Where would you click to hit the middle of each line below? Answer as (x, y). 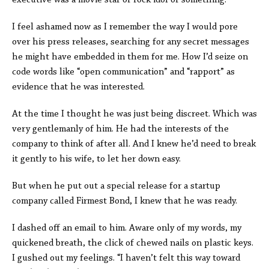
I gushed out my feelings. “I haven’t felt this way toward (126, 258)
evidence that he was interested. (80, 87)
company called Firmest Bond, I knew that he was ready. (126, 201)
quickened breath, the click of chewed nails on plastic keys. (133, 243)
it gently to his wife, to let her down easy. (100, 159)
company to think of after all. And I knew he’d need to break (134, 144)
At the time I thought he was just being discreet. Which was (134, 114)
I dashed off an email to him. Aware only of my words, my (127, 228)
